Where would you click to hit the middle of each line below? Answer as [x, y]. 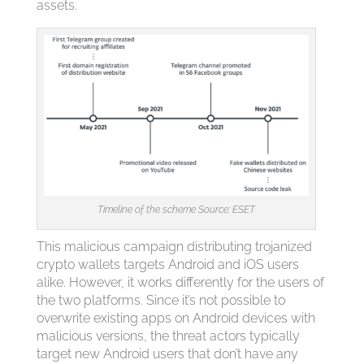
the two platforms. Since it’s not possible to [160, 301]
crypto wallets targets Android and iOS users [167, 265]
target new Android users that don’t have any [167, 354]
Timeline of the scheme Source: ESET [176, 210]
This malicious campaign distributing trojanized [174, 247]
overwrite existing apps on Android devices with [175, 318]
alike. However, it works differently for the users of [180, 283]
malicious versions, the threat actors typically [168, 336]
